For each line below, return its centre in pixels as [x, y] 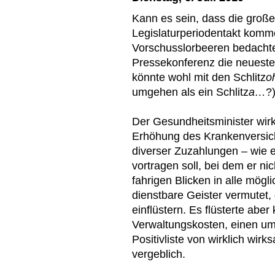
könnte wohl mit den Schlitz [199, 77]
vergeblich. [159, 254]
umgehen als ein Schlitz [190, 92]
